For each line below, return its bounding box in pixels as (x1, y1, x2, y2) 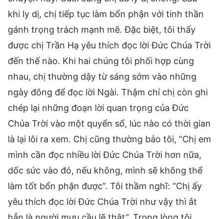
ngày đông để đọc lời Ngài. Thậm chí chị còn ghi (8, 87, 208, 97)
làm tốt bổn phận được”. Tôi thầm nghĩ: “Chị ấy (8, 180, 202, 191)
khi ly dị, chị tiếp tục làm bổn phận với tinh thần (8, 8, 204, 19)
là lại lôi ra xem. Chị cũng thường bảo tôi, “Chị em (8, 133, 211, 144)
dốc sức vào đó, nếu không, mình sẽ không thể (8, 165, 202, 175)
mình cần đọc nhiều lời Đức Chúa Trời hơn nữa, (8, 149, 201, 160)
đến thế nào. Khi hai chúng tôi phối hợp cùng (8, 55, 194, 66)
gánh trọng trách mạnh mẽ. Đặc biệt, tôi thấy (8, 24, 196, 35)
